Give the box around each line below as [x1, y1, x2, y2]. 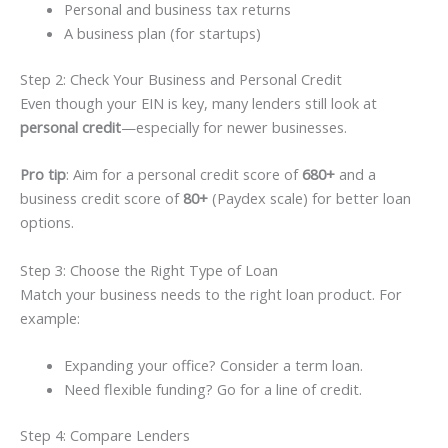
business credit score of [20, 188, 183, 209]
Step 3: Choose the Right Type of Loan [20, 259, 278, 280]
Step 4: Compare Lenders [20, 424, 190, 445]
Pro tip [20, 164, 66, 185]
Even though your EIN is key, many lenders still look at [20, 93, 377, 114]
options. [20, 212, 74, 233]
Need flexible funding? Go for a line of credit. [63, 379, 362, 400]
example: [20, 307, 80, 328]
